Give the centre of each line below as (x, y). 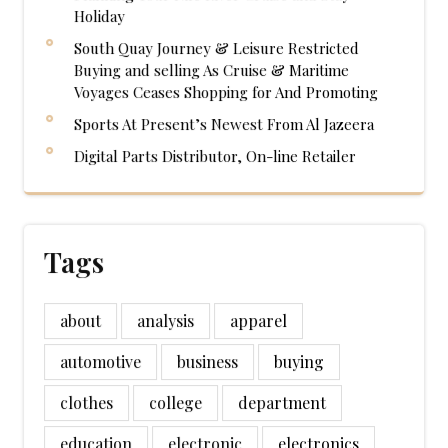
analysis (165, 320)
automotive (100, 361)
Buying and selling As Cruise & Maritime (211, 69)
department (282, 402)
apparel (258, 320)
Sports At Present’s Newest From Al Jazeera (224, 123)
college (175, 402)
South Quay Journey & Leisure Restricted (216, 47)
